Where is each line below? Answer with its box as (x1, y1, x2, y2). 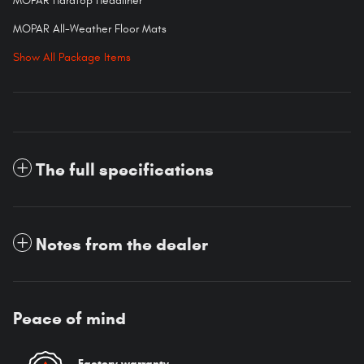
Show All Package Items (13, 50, 131, 64)
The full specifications (36, 158, 214, 180)
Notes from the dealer (36, 233, 208, 255)
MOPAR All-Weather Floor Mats (13, 21, 167, 36)
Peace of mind (13, 307, 126, 329)
